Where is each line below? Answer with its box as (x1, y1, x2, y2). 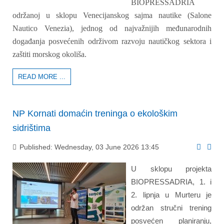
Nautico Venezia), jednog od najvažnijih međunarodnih (12, 24, 211, 32)
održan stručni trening (131, 203, 211, 212)
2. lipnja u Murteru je (131, 190, 211, 199)
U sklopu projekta (131, 164, 211, 173)
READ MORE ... (18, 73, 65, 80)
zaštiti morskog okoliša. (12, 50, 86, 58)
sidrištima (12, 123, 50, 133)
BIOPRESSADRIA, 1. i (131, 177, 211, 186)
